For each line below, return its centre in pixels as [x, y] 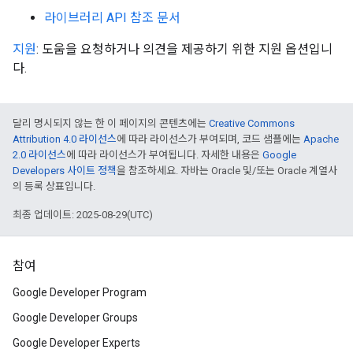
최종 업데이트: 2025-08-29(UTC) [83, 215]
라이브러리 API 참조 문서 [112, 18]
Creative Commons [252, 123]
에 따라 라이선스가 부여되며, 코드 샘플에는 [210, 139]
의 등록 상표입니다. [54, 186]
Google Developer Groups [75, 318]
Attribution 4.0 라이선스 [65, 139]
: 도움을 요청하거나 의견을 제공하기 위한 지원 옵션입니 [184, 49]
